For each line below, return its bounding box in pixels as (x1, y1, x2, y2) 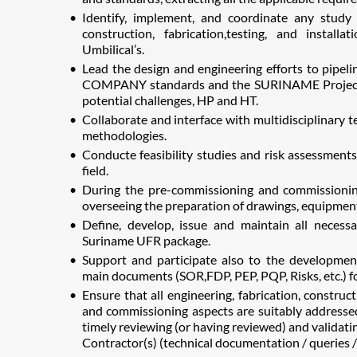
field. (82, 163, 108, 178)
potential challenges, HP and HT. (82, 92, 258, 108)
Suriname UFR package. (82, 233, 210, 248)
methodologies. (82, 127, 167, 143)
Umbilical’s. (82, 41, 144, 57)
